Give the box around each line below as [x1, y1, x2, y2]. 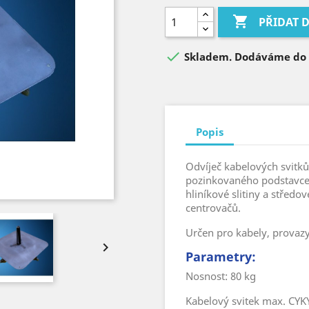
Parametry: [186, 248, 256, 266]
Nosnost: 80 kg [186, 269, 256, 283]
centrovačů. [186, 201, 241, 215]
